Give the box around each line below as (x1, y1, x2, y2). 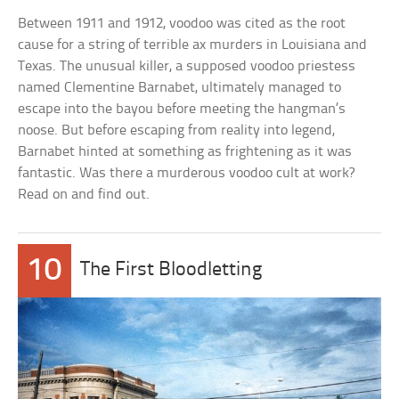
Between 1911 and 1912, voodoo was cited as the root (18, 16, 346, 31)
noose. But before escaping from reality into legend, (18, 123, 336, 138)
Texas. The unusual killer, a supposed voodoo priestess (18, 59, 356, 74)
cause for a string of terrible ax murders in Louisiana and (18, 37, 368, 53)
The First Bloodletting (80, 260, 263, 281)
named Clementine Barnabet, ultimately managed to (18, 80, 342, 95)
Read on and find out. (18, 187, 151, 202)
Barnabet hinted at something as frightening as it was (18, 144, 353, 159)
